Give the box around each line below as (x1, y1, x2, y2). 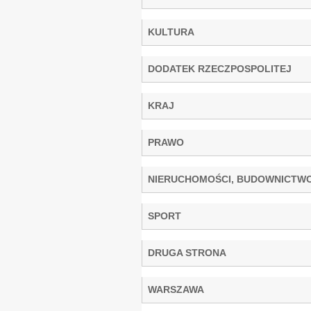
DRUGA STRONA (148, 246, 226, 258)
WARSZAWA (148, 283, 204, 295)
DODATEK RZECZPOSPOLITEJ (148, 62, 292, 74)
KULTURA (148, 26, 194, 37)
